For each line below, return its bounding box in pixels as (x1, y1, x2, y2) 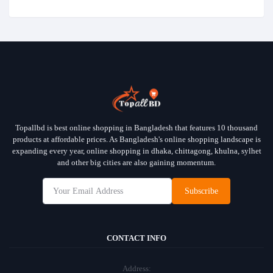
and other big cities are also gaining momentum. (57, 158, 216, 168)
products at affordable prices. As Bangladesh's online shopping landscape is (12, 135, 261, 144)
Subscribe (184, 186, 218, 196)
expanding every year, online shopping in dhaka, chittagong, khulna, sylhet (12, 146, 261, 156)
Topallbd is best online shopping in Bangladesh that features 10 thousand (15, 123, 258, 133)
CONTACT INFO (107, 233, 166, 243)
